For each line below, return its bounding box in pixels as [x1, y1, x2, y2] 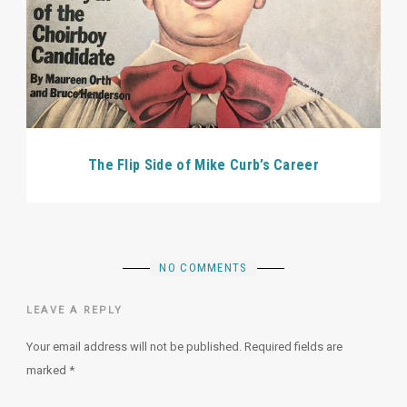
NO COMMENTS [159, 261, 248, 275]
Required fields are [244, 340, 342, 354]
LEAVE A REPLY [26, 304, 124, 317]
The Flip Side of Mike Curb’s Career [87, 156, 320, 174]
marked [26, 363, 69, 378]
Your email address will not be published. [26, 340, 242, 354]
